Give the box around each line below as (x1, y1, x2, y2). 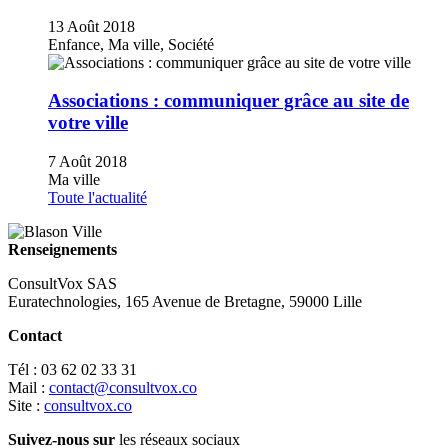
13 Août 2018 (48, 17, 135, 35)
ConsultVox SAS (8, 275, 117, 293)
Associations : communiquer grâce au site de (48, 90, 409, 112)
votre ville (48, 112, 128, 134)
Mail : (8, 379, 49, 397)
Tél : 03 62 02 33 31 (8, 361, 137, 379)
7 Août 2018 (48, 153, 127, 171)
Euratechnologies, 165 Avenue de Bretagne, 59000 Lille (8, 293, 362, 311)
